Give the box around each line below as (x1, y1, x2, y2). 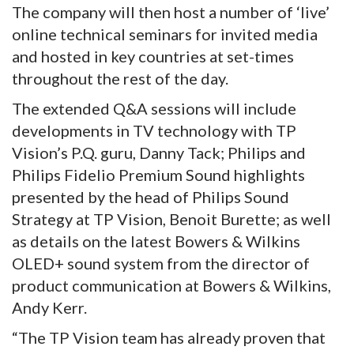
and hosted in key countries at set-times (12, 46, 294, 66)
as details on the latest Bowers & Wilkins (12, 231, 300, 250)
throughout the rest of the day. (12, 68, 228, 88)
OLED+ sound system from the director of (12, 253, 310, 273)
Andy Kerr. (12, 297, 87, 317)
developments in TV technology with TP (12, 120, 296, 140)
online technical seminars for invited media (12, 24, 318, 43)
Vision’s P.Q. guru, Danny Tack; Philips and (12, 142, 306, 162)
